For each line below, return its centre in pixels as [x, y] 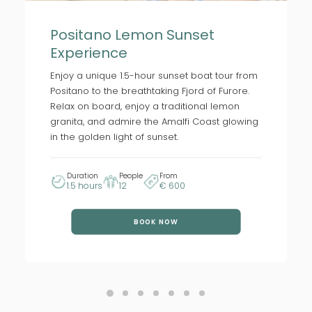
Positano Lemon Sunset [132, 34]
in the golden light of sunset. [114, 136]
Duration [83, 175]
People [131, 175]
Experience [89, 53]
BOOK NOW [156, 221]
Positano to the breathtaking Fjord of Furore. [150, 91]
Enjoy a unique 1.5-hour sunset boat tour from [154, 75]
